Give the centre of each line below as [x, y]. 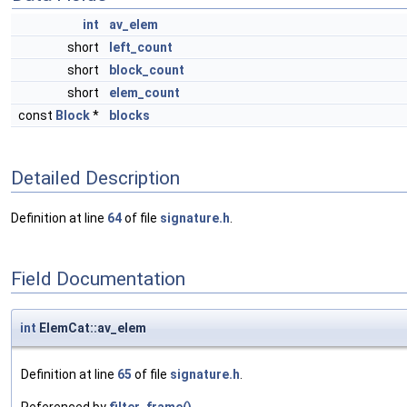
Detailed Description [95, 178]
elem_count [144, 93]
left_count [141, 47]
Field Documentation [98, 278]
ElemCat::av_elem [91, 328]
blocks [129, 115]
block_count [147, 70]
